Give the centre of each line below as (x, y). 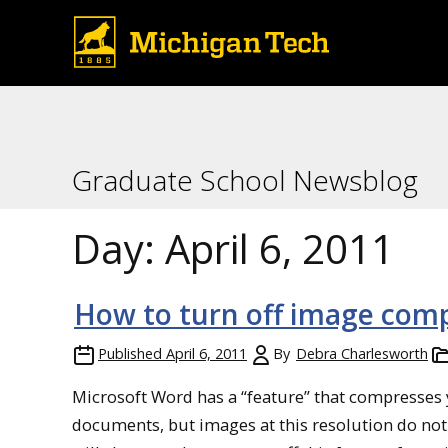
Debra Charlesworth (362, 353)
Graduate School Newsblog (245, 180)
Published (130, 353)
